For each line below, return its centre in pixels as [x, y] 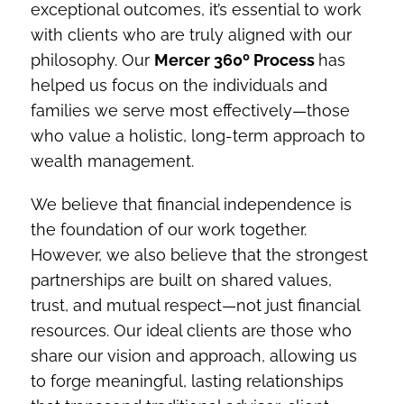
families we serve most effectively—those [190, 110]
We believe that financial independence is [191, 204]
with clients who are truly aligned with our [191, 34]
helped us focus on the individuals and [179, 85]
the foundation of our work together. [168, 229]
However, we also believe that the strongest [199, 254]
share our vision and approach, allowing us [193, 355]
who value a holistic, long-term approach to [197, 135]
